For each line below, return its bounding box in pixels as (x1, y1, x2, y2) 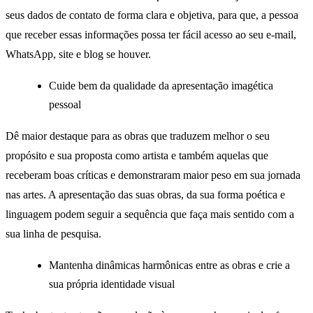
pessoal (49, 99, 82, 111)
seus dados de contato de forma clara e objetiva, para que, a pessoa (6, 8, 298, 21)
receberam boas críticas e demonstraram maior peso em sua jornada (6, 168, 300, 181)
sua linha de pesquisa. (6, 227, 104, 240)
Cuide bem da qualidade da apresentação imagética (49, 80, 274, 92)
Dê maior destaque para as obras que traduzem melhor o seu (6, 129, 270, 142)
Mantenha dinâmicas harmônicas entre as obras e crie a (49, 259, 291, 272)
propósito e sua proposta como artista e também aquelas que (6, 149, 268, 161)
